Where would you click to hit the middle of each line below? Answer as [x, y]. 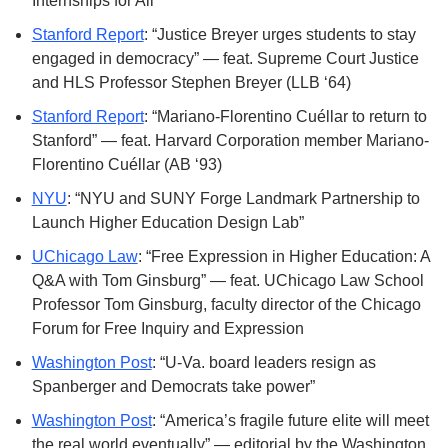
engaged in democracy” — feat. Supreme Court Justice [225, 58]
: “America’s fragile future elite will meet [290, 420]
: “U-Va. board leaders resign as [263, 362]
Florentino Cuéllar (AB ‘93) [126, 164]
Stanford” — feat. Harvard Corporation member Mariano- [230, 140]
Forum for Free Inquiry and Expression [167, 328]
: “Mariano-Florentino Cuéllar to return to [285, 116]
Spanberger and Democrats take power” [173, 386]
